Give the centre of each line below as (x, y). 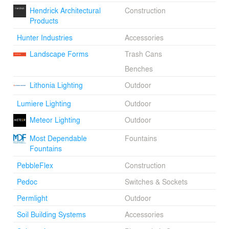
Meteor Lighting (55, 120)
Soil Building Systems (51, 214)
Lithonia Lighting (56, 85)
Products (44, 21)
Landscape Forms (59, 53)
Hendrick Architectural (65, 10)
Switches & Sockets (156, 181)
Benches (139, 68)
